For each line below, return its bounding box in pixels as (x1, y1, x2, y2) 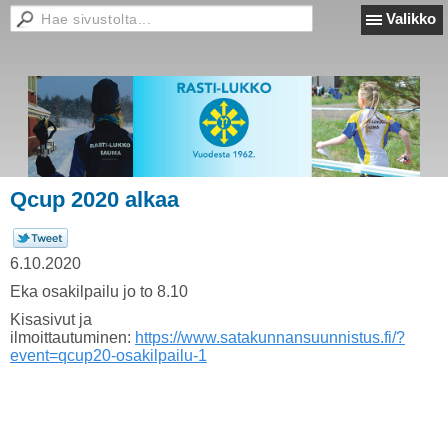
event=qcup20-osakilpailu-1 (10, 347, 207, 364)
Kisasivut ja (10, 311, 92, 328)
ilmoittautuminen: (10, 329, 135, 346)
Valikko (386, 10, 436, 27)
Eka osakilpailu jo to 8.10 (10, 283, 188, 300)
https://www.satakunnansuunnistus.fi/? (135, 329, 405, 346)
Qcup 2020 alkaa (10, 187, 179, 212)
